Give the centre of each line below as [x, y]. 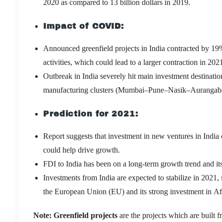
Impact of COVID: [84, 26]
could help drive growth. [83, 150]
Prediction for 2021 [89, 113]
